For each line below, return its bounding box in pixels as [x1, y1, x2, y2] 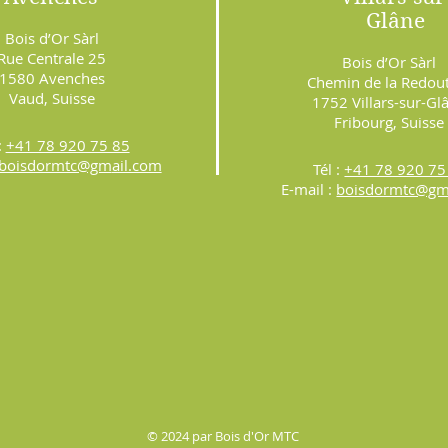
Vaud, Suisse [8, 87, 95, 108]
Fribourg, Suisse [333, 111, 444, 132]
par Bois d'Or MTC [189, 426, 299, 445]
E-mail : [281, 178, 337, 199]
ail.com [111, 154, 162, 175]
